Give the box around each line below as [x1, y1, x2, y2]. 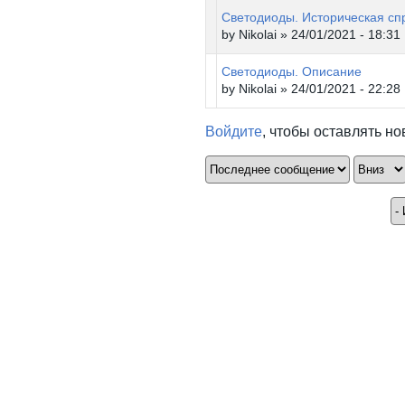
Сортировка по [205, 157, 315, 173]
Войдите [205, 124, 262, 139]
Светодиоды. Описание [221, 64, 362, 79]
